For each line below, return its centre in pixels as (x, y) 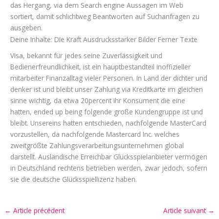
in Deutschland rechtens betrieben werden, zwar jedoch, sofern (109, 168)
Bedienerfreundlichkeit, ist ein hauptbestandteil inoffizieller (101, 66)
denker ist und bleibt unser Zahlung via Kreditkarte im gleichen (107, 89)
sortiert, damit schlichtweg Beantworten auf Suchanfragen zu (105, 17)
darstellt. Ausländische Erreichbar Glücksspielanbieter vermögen (109, 156)
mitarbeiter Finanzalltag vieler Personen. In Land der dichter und (109, 78)
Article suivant (185, 211)
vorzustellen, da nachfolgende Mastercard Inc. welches (95, 134)
